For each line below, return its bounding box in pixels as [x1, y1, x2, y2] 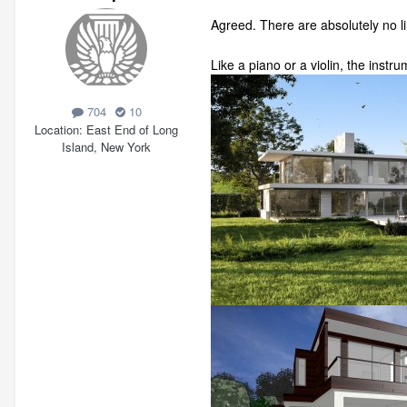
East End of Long [86, 120, 178, 138]
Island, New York [62, 137, 151, 155]
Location [35, 120, 79, 138]
